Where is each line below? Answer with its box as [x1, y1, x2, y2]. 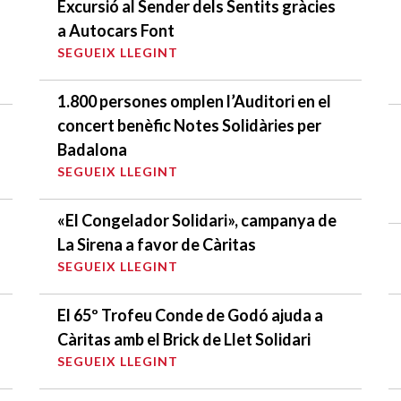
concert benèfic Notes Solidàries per [57, 115, 321, 135]
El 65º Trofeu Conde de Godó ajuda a [57, 304, 323, 325]
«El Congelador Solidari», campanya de [57, 209, 337, 230]
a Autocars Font [57, 20, 175, 40]
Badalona [57, 139, 127, 159]
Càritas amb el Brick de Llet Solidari [57, 328, 311, 349]
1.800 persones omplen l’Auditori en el [57, 90, 331, 111]
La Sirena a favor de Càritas [57, 234, 256, 254]
